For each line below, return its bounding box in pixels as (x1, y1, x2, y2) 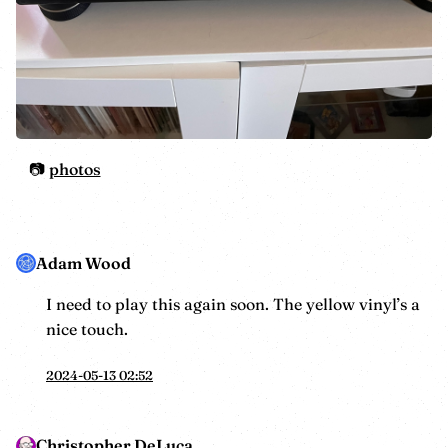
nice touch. (46, 318, 128, 339)
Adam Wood (36, 252, 131, 273)
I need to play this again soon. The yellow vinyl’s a (46, 293, 420, 314)
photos (48, 158, 101, 179)
